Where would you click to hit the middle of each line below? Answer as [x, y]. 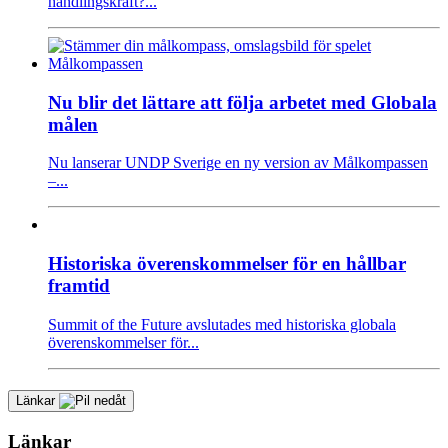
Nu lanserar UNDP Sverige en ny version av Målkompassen [238, 163]
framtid [79, 285]
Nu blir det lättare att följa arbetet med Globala [242, 102]
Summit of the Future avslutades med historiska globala [222, 324]
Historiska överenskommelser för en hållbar [227, 263]
